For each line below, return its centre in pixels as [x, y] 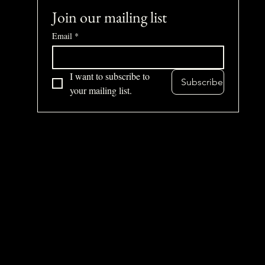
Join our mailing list [109, 17]
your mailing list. [101, 90]
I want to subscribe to [109, 76]
